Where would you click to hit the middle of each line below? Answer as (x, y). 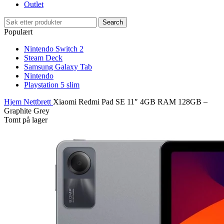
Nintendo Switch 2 (54, 49)
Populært (18, 32)
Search (113, 22)
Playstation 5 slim (52, 85)
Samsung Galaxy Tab (58, 67)
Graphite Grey (27, 111)
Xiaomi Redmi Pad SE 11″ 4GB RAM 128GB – (130, 102)
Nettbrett (38, 102)
